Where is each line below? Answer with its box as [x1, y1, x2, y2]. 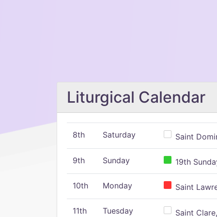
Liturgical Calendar [67, 88, 205, 107]
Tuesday [103, 206, 133, 216]
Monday [103, 181, 132, 190]
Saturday [103, 130, 136, 139]
